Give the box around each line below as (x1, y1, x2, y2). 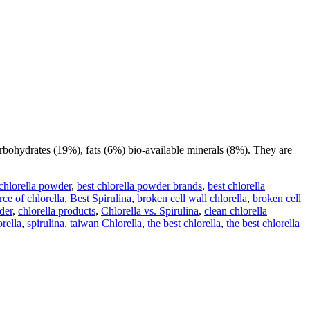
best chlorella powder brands (77, 179, 202, 192)
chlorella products (18, 204, 95, 217)
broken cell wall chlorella (137, 192, 247, 204)
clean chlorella (204, 204, 267, 217)
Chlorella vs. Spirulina (101, 204, 199, 217)
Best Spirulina (70, 192, 131, 204)
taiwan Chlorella (70, 217, 142, 229)
